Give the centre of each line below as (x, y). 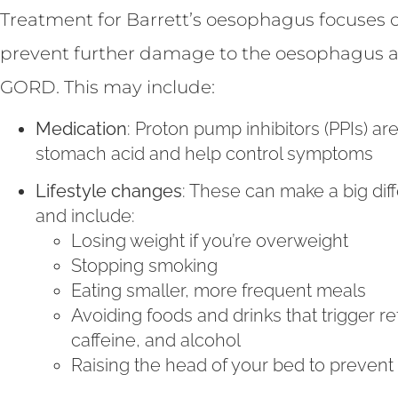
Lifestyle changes (109, 191)
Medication (81, 128)
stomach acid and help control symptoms (204, 153)
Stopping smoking (144, 266)
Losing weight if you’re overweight (210, 241)
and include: (85, 216)
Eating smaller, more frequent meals (219, 291)
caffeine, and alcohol (156, 341)
